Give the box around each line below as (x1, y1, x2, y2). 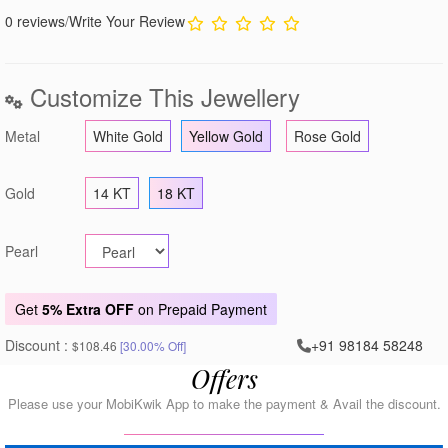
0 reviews (5, 10, 65, 31)
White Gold (93, 125, 163, 146)
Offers (190, 360, 258, 396)
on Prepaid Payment (134, 298, 267, 319)
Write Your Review (69, 10, 185, 31)
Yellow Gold (189, 125, 263, 146)
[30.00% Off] (120, 336, 186, 354)
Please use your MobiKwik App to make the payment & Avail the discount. (7, 393, 441, 413)
